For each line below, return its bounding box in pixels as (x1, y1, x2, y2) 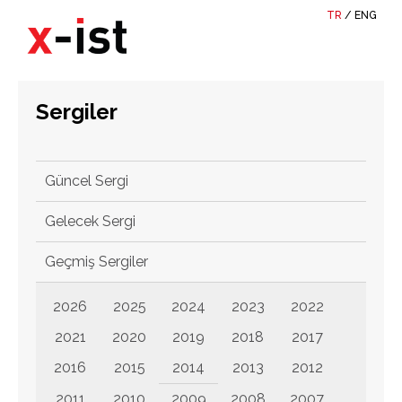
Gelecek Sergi (45, 213, 135, 230)
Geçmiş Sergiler (45, 253, 148, 270)
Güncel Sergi (45, 172, 128, 189)
